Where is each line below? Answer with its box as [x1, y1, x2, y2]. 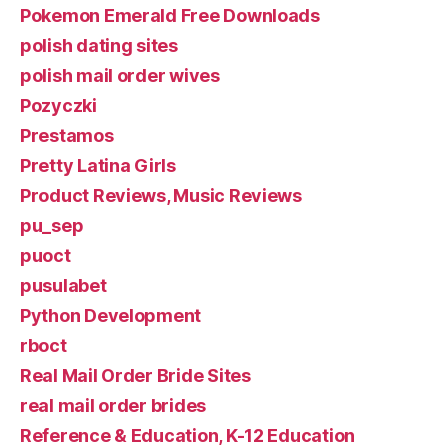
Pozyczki [20, 94, 97, 116]
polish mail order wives [20, 64, 220, 86]
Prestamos [20, 124, 114, 146]
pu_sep [20, 214, 84, 236]
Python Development [20, 304, 202, 326]
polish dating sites [20, 34, 178, 56]
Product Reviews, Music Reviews [20, 184, 302, 206]
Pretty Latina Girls [20, 154, 176, 176]
